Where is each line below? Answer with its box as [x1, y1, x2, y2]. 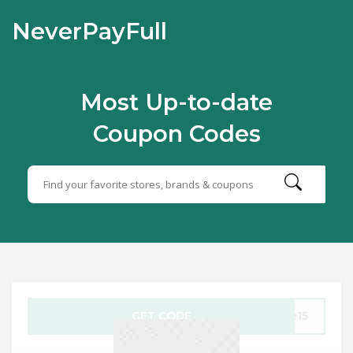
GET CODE [132, 309, 192, 323]
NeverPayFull [12, 17, 167, 45]
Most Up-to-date [80, 88, 273, 116]
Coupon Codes [92, 120, 261, 147]
